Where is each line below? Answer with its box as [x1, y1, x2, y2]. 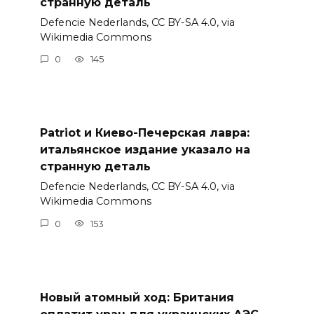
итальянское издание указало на [39, 143, 250, 157]
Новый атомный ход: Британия [39, 290, 234, 304]
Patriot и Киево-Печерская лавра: [39, 126, 250, 140]
